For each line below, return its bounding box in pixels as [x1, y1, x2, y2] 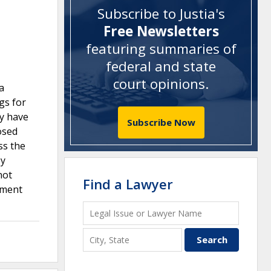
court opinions [113, 74, 205, 94]
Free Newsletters [103, 22, 219, 41]
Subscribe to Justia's [97, 4, 225, 24]
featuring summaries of [85, 39, 237, 59]
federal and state [106, 57, 216, 76]
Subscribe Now [126, 116, 195, 128]
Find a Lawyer [83, 174, 173, 193]
